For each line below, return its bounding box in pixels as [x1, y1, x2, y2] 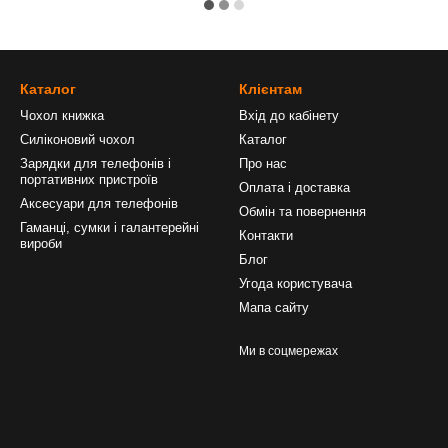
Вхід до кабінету [239, 108, 339, 123]
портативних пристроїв [20, 172, 158, 187]
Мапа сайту [239, 300, 309, 315]
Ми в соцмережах [239, 344, 338, 358]
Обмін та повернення [239, 204, 366, 219]
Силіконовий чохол [20, 132, 135, 147]
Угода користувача [239, 276, 352, 291]
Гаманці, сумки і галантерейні [20, 220, 199, 235]
